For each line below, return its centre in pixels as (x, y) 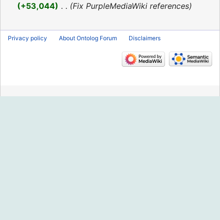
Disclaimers (145, 38)
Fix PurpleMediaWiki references (131, 6)
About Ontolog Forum (88, 38)
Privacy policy (27, 38)
